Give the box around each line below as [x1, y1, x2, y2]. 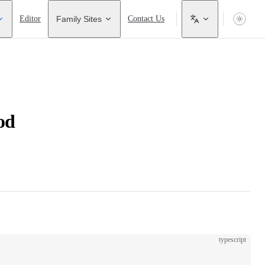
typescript [219, 235, 246, 244]
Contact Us [128, 14, 164, 23]
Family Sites [56, 14, 102, 24]
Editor [20, 14, 41, 23]
